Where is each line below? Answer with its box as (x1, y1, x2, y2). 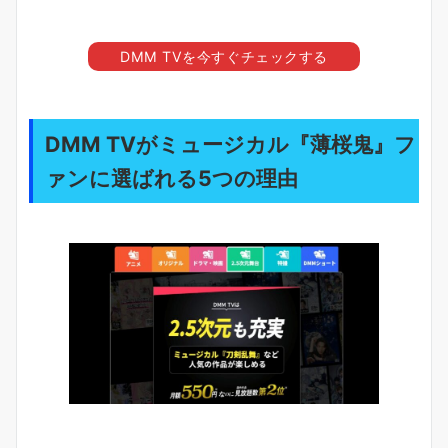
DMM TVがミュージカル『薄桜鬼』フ (45, 131, 416, 158)
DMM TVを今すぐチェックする (119, 48, 329, 66)
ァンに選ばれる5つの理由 (45, 165, 298, 192)
